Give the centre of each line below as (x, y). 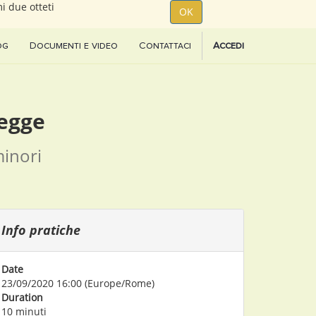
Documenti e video (74, 45)
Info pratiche (41, 230)
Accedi (229, 45)
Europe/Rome (120, 283)
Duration (22, 297)
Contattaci (165, 45)
